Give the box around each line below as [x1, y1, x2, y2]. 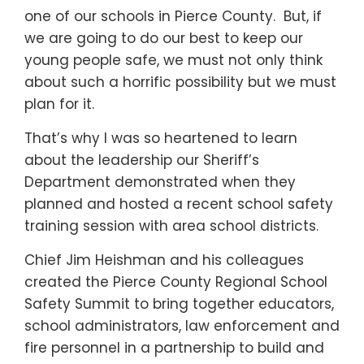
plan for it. [24, 94, 94, 114]
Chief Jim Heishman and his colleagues [24, 250, 304, 270]
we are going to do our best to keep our [24, 28, 303, 48]
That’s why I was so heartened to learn [24, 128, 297, 148]
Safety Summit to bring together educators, [24, 294, 334, 314]
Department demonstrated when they [24, 172, 296, 192]
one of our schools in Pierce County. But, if [24, 6, 322, 26]
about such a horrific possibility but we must [24, 72, 336, 92]
